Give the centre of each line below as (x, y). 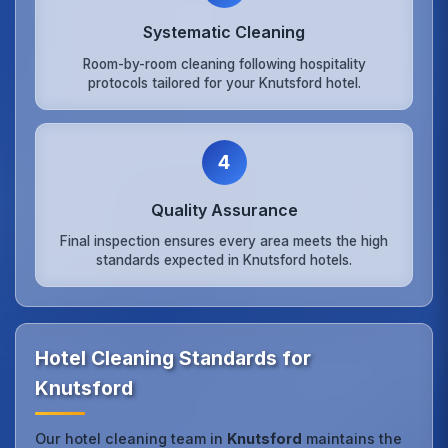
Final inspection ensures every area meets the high (224, 241)
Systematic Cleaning (224, 32)
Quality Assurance (224, 209)
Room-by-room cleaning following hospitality (224, 63)
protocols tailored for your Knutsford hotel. (224, 82)
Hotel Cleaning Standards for (173, 358)
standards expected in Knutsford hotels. (224, 260)
